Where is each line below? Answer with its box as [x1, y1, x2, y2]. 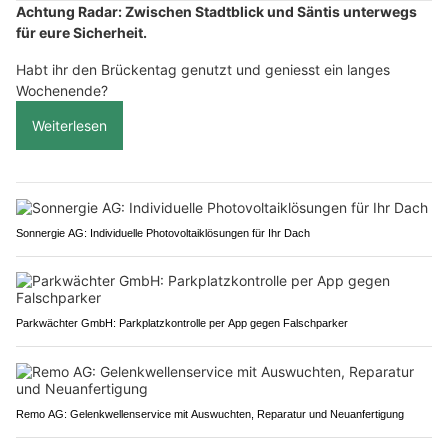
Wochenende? [16, 81, 108, 99]
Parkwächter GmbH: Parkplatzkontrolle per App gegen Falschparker [16, 316, 348, 329]
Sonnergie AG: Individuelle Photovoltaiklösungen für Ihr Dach [16, 226, 310, 239]
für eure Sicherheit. [16, 23, 147, 41]
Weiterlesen [32, 116, 107, 134]
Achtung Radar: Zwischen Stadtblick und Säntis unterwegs [16, 2, 417, 20]
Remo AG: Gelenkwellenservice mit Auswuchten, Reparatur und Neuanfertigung [16, 407, 404, 420]
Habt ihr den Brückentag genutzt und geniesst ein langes [16, 60, 390, 78]
